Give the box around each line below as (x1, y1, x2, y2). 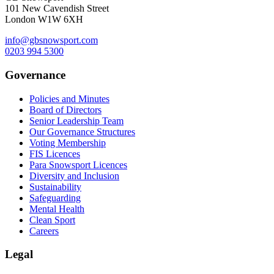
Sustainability (29, 181, 81, 192)
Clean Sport (29, 214, 75, 225)
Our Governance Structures (29, 126, 135, 137)
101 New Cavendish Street (5, 3, 109, 14)
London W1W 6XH (5, 14, 83, 25)
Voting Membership (29, 137, 106, 148)
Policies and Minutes (29, 93, 109, 104)
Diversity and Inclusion (29, 170, 119, 181)
